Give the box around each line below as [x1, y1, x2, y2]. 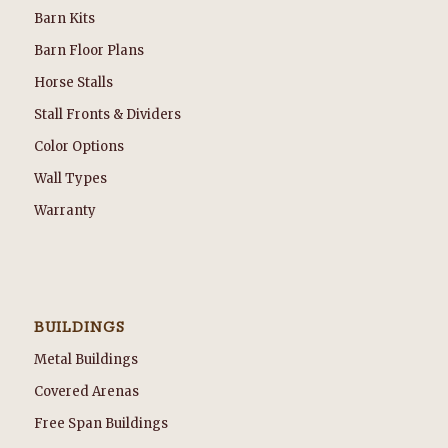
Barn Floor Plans [33, 42, 144, 59]
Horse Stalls [33, 74, 113, 91]
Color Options [33, 138, 124, 155]
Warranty [33, 202, 96, 219]
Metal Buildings [33, 351, 138, 369]
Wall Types [33, 170, 107, 187]
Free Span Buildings [33, 415, 168, 433]
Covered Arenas [33, 383, 139, 401]
